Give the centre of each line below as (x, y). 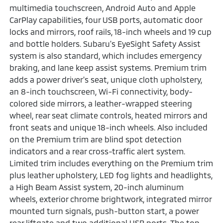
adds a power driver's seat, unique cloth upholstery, (106, 79)
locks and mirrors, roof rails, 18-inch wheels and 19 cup (111, 31)
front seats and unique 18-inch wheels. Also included (109, 127)
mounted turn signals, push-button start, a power (104, 211)
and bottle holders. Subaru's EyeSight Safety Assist (105, 43)
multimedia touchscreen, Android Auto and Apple (103, 7)
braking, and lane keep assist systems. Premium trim (108, 67)
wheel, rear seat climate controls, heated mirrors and (109, 115)
